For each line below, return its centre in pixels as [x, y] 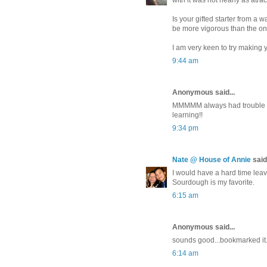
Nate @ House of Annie [212, 160]
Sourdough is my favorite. [213, 183]
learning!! [187, 115]
